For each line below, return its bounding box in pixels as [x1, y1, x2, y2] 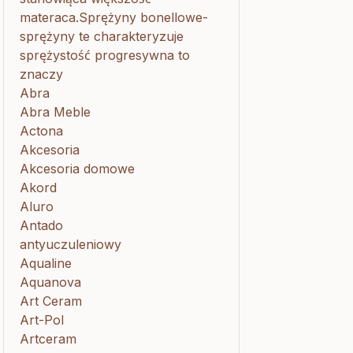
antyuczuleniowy [20, 236, 121, 252]
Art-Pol [20, 312, 64, 328]
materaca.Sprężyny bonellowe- [20, 9, 208, 25]
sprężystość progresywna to [20, 47, 190, 63]
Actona [20, 123, 63, 139]
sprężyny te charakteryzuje [20, 28, 184, 44]
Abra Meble [20, 104, 91, 120]
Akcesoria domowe [20, 161, 135, 176]
